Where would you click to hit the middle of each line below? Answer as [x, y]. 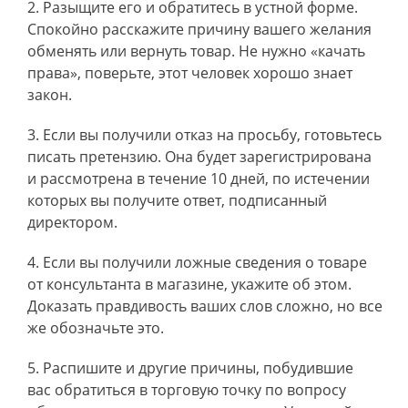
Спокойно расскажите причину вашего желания [199, 29]
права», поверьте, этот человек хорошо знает [190, 73]
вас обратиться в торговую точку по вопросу [187, 390]
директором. [72, 222]
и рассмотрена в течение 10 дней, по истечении [199, 178]
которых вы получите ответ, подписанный [177, 200]
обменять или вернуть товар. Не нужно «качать [196, 51]
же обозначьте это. [96, 328]
